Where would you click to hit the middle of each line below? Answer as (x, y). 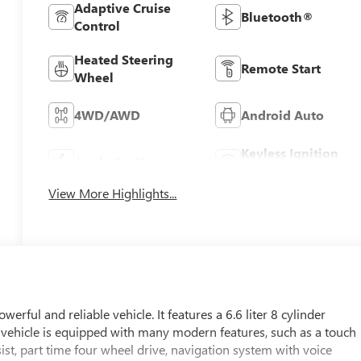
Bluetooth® (277, 16)
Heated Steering (124, 59)
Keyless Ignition (289, 152)
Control (98, 25)
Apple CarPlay (118, 161)
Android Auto (282, 114)
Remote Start (280, 68)
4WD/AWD (108, 114)
